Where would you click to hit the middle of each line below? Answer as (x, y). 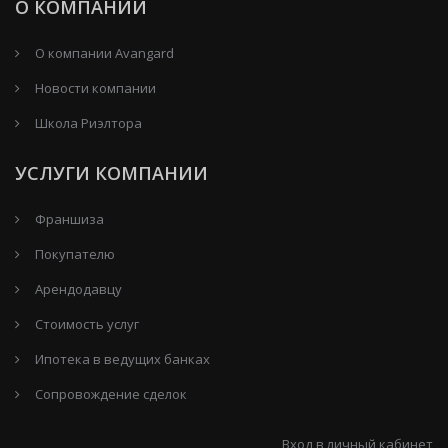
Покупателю (75, 253)
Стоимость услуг (87, 323)
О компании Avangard (104, 52)
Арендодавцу (78, 288)
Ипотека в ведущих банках (122, 358)
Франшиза (69, 218)
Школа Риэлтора (88, 122)
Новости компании (95, 87)
